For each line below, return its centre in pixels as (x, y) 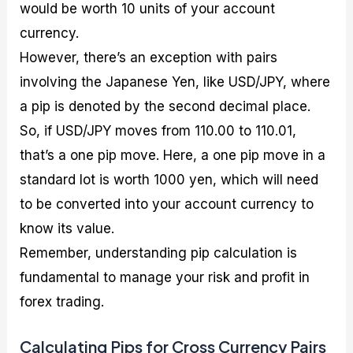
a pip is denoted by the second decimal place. (165, 106)
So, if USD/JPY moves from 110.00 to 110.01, (158, 130)
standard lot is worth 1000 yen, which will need (169, 179)
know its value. (67, 228)
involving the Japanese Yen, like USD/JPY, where (175, 82)
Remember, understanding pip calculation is (159, 253)
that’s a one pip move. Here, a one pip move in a (173, 155)
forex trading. (62, 301)
